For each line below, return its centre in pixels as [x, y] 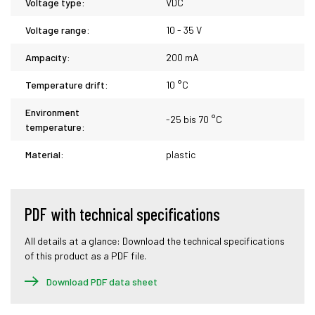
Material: [45, 154]
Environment [52, 112]
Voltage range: [58, 30]
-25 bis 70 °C [194, 119]
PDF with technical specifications [122, 214]
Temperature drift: [67, 85]
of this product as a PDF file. [85, 256]
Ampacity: [48, 57]
